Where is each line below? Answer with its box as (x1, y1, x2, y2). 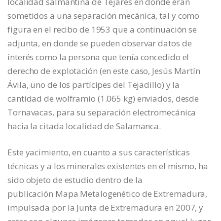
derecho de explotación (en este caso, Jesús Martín (7, 65, 200, 76)
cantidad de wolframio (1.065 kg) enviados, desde (7, 92, 199, 104)
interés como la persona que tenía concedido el (7, 51, 189, 63)
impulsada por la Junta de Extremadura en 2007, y (7, 201, 204, 213)
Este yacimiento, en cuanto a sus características (7, 146, 190, 158)
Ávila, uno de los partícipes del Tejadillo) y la (7, 78, 180, 90)
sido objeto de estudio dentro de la (7, 174, 143, 185)
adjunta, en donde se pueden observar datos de (7, 37, 192, 49)
